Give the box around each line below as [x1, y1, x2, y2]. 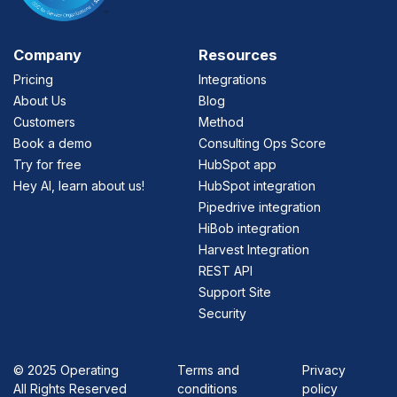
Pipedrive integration [198, 199, 321, 215]
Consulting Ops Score [198, 136, 326, 152]
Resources [198, 46, 277, 65]
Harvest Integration [198, 242, 309, 258]
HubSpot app [198, 157, 276, 173]
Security [198, 306, 246, 322]
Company [13, 46, 82, 65]
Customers [13, 114, 75, 130]
